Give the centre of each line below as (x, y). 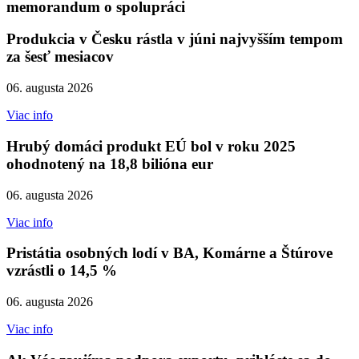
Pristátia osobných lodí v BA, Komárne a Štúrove (169, 253)
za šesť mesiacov (60, 57)
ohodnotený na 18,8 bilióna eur (110, 163)
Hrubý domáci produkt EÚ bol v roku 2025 (151, 146)
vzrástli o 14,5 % (62, 271)
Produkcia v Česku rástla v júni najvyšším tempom (175, 39)
